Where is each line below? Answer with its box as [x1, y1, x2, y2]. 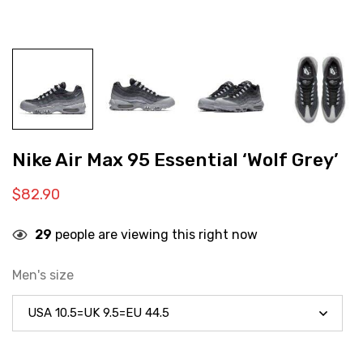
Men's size [12, 267, 74, 283]
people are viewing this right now [52, 227, 258, 242]
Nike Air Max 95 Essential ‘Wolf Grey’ [12, 149, 339, 171]
